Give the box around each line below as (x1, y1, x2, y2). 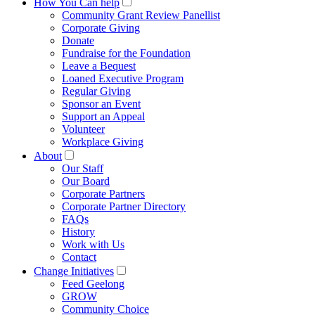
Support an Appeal (62, 110, 145, 122)
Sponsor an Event (62, 97, 141, 110)
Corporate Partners (62, 187, 145, 200)
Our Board (62, 174, 110, 187)
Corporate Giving (62, 21, 140, 34)
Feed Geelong (62, 277, 124, 290)
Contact (62, 250, 96, 263)
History (62, 225, 95, 238)
